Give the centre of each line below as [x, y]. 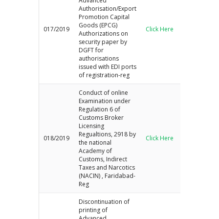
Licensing [92, 126]
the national [95, 142]
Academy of [96, 151]
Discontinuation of [104, 201]
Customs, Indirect [103, 159]
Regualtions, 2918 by [108, 134]
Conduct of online [104, 92]
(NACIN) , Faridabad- [107, 175]
